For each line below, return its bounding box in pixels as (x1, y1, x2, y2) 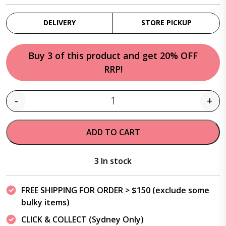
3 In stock (94, 155, 132, 166)
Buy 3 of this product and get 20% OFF (28, 49, 198, 62)
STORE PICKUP (141, 18, 192, 27)
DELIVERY (43, 18, 76, 27)
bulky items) (21, 197, 70, 208)
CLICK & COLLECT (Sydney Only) (21, 214, 144, 225)
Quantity (112, 101, 145, 112)
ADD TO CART (86, 127, 140, 138)
